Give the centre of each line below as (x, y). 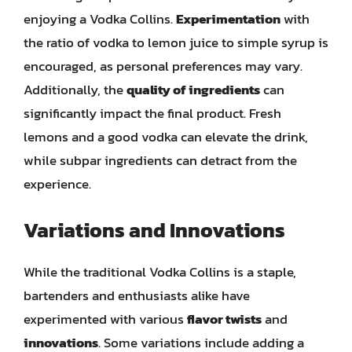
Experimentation (228, 19)
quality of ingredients (193, 90)
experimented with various (105, 319)
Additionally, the (75, 90)
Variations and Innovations (154, 229)
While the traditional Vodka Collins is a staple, (160, 271)
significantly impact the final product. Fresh (152, 113)
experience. (57, 184)
